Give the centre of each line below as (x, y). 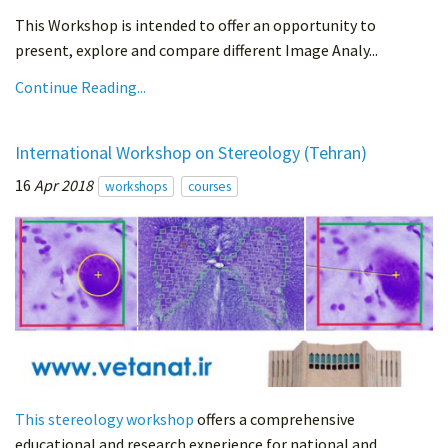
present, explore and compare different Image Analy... (196, 50)
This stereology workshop (104, 419)
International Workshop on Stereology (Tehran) (191, 153)
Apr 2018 (63, 185)
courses (209, 187)
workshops (136, 187)
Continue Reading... (80, 87)
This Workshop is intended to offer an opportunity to (195, 25)
